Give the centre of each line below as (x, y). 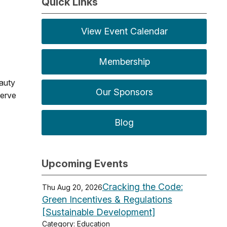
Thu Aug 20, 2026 (72, 187)
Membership (124, 61)
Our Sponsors (124, 92)
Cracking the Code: (142, 186)
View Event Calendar (124, 31)
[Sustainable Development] (98, 212)
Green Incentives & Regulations (107, 199)
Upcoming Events (85, 163)
